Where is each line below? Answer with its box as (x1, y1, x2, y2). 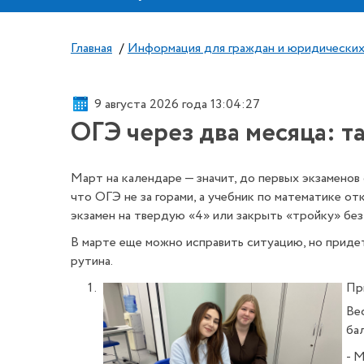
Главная (71, 39, 112, 58)
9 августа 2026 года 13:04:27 (94, 94, 260, 114)
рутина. (71, 252, 113, 271)
